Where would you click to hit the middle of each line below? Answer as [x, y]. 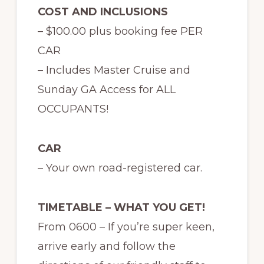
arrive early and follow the [106, 246]
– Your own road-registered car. [121, 168]
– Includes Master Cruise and [114, 70]
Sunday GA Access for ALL [106, 90]
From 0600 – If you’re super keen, [126, 227]
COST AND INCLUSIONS [103, 12]
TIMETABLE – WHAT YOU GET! [121, 207]
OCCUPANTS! [73, 109]
